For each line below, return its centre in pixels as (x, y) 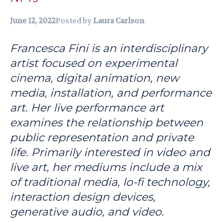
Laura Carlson (119, 21)
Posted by (74, 21)
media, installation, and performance (111, 93)
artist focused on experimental (94, 63)
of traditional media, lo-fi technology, (110, 182)
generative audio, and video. (87, 212)
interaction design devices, (83, 197)
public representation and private (102, 138)
